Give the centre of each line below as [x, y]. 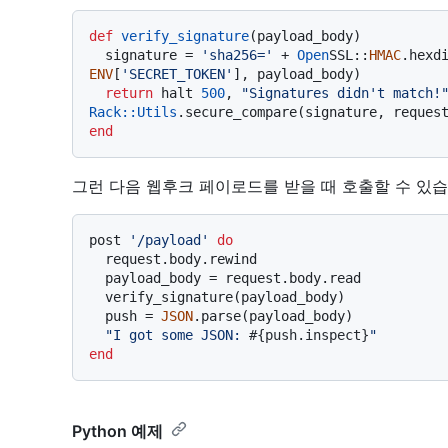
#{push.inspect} [309, 334]
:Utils [153, 111]
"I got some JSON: [177, 334]
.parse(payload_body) [273, 315]
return [129, 92]
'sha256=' [237, 54]
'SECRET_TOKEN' [177, 73]
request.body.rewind [97, 258]
